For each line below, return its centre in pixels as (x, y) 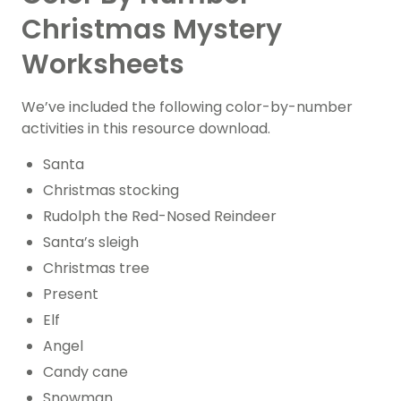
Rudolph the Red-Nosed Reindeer (160, 217)
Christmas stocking (111, 191)
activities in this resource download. (146, 129)
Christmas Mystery (152, 30)
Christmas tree (96, 269)
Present (71, 294)
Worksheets (103, 65)
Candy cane (85, 372)
